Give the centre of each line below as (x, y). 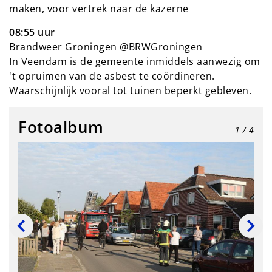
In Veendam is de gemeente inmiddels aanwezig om (135, 61)
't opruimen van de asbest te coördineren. (112, 76)
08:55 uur (32, 32)
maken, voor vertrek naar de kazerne (99, 8)
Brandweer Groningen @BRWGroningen (106, 46)
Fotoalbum (61, 127)
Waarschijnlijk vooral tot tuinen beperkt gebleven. (130, 90)
